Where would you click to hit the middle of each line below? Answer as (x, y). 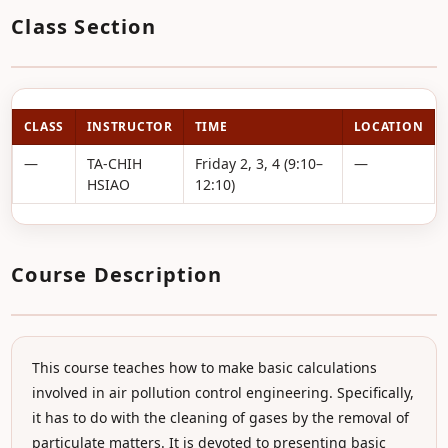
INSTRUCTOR (129, 126)
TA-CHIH (114, 163)
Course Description (116, 274)
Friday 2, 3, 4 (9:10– (258, 163)
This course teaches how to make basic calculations (205, 367)
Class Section (83, 26)
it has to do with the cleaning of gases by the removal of (221, 417)
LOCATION (388, 126)
